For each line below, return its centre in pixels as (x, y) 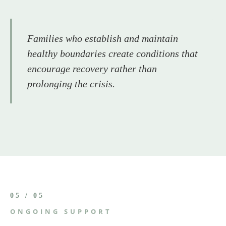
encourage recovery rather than (92, 68)
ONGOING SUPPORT (61, 211)
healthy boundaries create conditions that (112, 53)
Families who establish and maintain (103, 38)
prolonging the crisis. (71, 83)
